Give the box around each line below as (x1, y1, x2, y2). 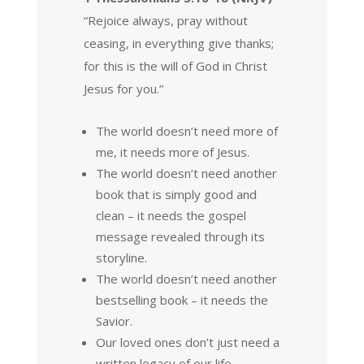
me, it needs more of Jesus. (95, 143, 249, 160)
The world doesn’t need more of (95, 122, 278, 139)
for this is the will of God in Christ (83, 57, 267, 74)
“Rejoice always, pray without (83, 11, 248, 28)
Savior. (95, 312, 132, 329)
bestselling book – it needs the (95, 291, 268, 308)
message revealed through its (95, 227, 265, 245)
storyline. (95, 249, 147, 266)
